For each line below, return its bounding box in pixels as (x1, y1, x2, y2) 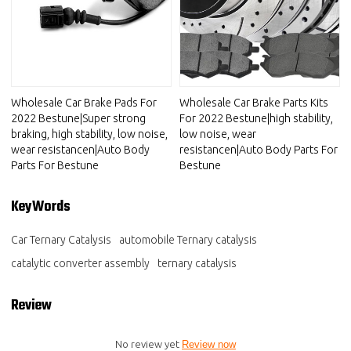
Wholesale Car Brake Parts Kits (179, 96, 328, 109)
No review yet (115, 338, 182, 349)
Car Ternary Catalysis (11, 233, 112, 247)
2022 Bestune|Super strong (11, 111, 147, 125)
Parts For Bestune (11, 158, 100, 172)
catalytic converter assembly (11, 257, 150, 270)
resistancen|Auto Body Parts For (179, 143, 338, 156)
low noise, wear (179, 127, 256, 140)
